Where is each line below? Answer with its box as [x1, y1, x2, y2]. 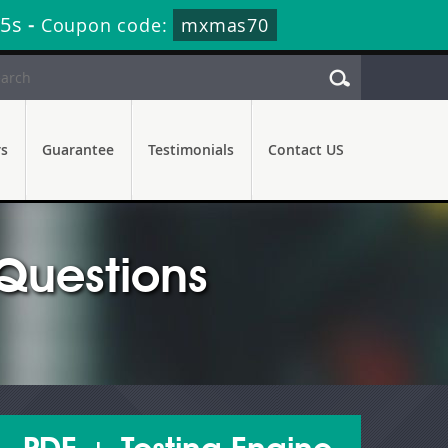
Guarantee [42, 140, 114, 159]
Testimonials [148, 140, 234, 159]
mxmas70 [181, 13, 269, 37]
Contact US [268, 140, 344, 159]
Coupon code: [40, 13, 174, 37]
